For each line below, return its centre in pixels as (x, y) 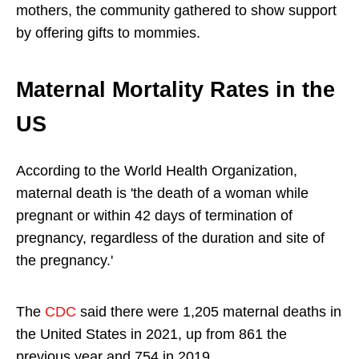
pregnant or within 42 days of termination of (154, 216)
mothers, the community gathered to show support (176, 10)
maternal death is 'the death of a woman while (162, 194)
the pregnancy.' (65, 261)
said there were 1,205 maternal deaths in (209, 312)
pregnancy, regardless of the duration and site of (170, 238)
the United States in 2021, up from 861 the (151, 335)
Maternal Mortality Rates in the (175, 89)
